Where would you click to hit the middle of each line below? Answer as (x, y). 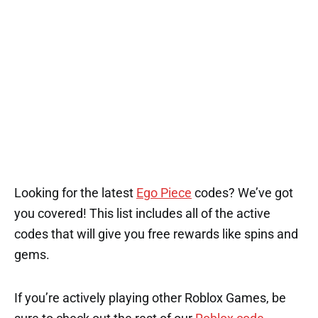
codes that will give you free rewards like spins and (156, 234)
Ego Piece (164, 193)
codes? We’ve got (242, 193)
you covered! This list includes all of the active (142, 213)
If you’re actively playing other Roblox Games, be (150, 298)
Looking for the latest (75, 193)
